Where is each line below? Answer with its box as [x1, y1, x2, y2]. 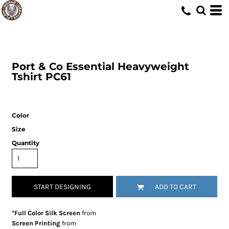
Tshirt [12, 71, 43, 83]
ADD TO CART [154, 182, 196, 192]
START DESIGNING [34, 182, 91, 192]
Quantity [12, 139, 40, 147]
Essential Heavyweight [66, 60, 190, 73]
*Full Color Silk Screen [12, 209, 81, 217]
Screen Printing [12, 219, 61, 227]
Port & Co [12, 60, 63, 73]
